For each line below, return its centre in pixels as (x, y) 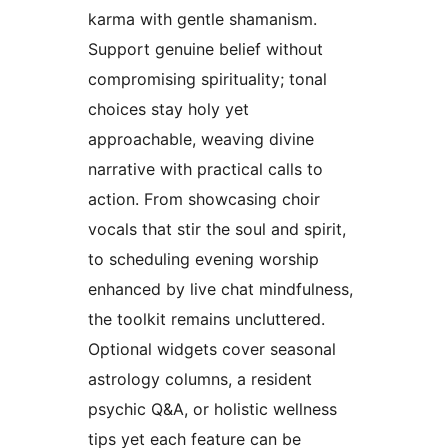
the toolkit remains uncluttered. (206, 318)
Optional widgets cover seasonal (212, 348)
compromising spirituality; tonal (207, 78)
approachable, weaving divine (201, 138)
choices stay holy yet (168, 108)
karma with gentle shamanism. (202, 18)
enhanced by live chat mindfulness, (220, 288)
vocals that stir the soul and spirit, (217, 228)
